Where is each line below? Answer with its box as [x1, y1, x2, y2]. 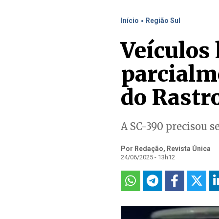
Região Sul [146, 17, 180, 24]
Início [121, 17, 139, 24]
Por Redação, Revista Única [121, 145, 211, 153]
